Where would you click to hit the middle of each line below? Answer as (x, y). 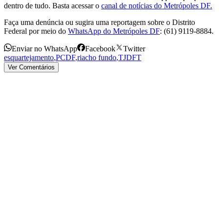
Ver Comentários (31, 67)
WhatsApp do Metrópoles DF (114, 31)
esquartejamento (29, 57)
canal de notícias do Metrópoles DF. (157, 5)
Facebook (100, 48)
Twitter (134, 48)
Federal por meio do (35, 31)
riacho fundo (97, 57)
